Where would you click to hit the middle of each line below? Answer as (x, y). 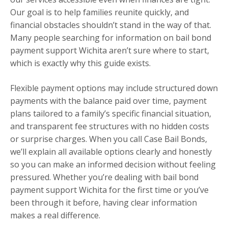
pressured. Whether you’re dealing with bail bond (104, 177)
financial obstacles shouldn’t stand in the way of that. (111, 25)
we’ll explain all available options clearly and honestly (111, 152)
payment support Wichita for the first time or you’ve (109, 190)
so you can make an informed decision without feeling (113, 165)
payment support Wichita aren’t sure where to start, (110, 51)
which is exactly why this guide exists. (80, 63)
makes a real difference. (55, 216)
